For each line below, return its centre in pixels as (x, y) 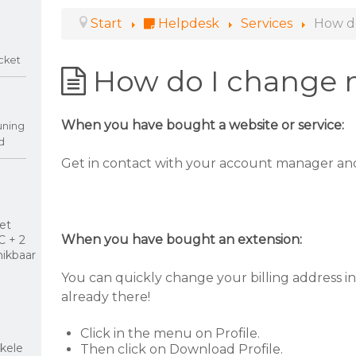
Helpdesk (190, 23)
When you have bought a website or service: (203, 125)
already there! (106, 297)
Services (267, 23)
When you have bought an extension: (182, 240)
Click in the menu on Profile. (170, 333)
